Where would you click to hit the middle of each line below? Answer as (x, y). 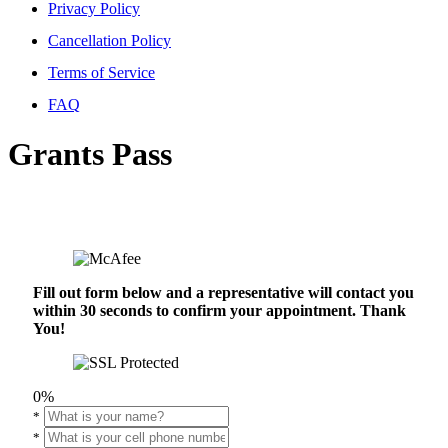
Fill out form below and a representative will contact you (223, 293)
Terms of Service (101, 73)
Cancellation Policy (109, 41)
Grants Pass (90, 153)
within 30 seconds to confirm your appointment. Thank (219, 311)
